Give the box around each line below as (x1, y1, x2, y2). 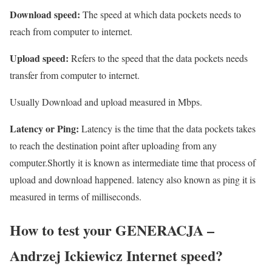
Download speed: (10, 7, 80, 22)
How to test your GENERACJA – (10, 219, 214, 241)
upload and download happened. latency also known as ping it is (10, 173, 256, 186)
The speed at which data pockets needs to (80, 8, 241, 21)
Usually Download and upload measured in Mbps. (10, 95, 202, 109)
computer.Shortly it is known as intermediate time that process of (10, 156, 256, 169)
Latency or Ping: (10, 121, 79, 136)
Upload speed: (10, 51, 69, 66)
